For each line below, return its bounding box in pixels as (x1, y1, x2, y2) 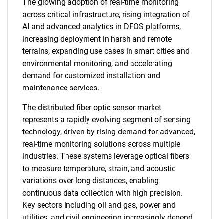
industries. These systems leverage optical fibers (22, 152, 189, 161)
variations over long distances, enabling (22, 176, 159, 185)
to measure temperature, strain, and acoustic (22, 164, 175, 173)
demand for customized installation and (22, 71, 160, 80)
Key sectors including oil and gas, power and (22, 200, 175, 210)
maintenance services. (22, 83, 99, 92)
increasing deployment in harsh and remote (22, 34, 172, 44)
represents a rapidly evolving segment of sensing (22, 115, 191, 124)
